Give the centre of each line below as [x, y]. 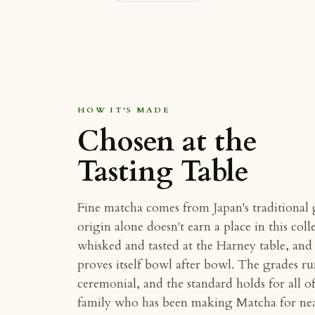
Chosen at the [167, 142]
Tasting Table [163, 172]
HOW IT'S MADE [123, 110]
